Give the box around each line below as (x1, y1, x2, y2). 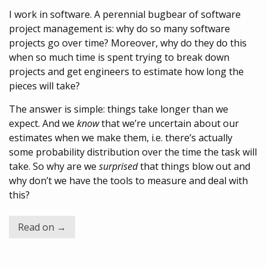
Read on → (18, 221, 66, 234)
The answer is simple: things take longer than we (9, 103, 228, 116)
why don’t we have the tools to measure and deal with (9, 174, 248, 187)
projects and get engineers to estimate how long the (9, 65, 244, 78)
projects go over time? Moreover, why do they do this (9, 36, 247, 49)
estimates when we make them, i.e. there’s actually (9, 131, 232, 144)
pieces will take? (9, 79, 80, 92)
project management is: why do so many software (9, 22, 230, 35)
